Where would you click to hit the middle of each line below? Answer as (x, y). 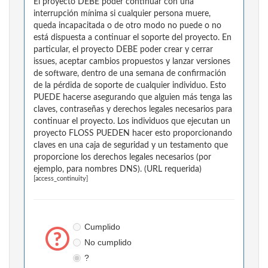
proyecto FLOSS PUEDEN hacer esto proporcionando (133, 134)
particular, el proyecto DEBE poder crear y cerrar (123, 50)
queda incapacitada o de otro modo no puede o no (127, 26)
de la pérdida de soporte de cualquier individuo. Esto (130, 86)
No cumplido (108, 243)
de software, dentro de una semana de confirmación (130, 74)
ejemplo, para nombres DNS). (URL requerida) (118, 170)
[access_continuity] (61, 179)
